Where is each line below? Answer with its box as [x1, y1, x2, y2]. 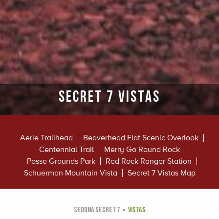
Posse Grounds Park [27, 156, 95, 166]
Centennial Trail [39, 145, 94, 154]
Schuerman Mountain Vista [23, 168, 117, 178]
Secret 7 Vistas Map [127, 168, 196, 178]
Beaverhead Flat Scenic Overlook [83, 133, 198, 143]
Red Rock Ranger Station [106, 156, 192, 166]
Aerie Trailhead [20, 133, 73, 143]
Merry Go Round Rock [104, 145, 180, 154]
